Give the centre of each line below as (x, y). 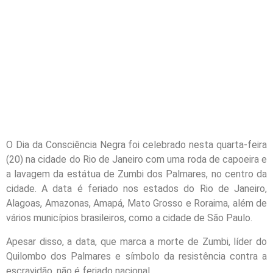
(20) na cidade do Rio (51, 160)
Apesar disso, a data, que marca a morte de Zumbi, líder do (136, 241)
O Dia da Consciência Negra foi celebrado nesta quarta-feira (136, 145)
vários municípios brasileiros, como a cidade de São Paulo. (129, 218)
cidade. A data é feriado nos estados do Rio (110, 189)
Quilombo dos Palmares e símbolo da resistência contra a (136, 256)
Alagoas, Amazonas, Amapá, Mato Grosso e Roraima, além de (136, 204)
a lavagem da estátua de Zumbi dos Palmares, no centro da (136, 174)
